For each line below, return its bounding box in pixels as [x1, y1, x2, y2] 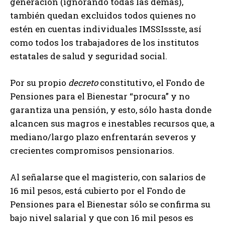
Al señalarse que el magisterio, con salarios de [10, 171, 205, 183]
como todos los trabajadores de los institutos [10, 36, 199, 48]
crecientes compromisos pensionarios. [10, 144, 174, 156]
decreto [68, 76, 100, 88]
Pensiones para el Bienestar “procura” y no [10, 90, 190, 102]
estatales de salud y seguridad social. [10, 50, 167, 62]
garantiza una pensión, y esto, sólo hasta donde [10, 103, 211, 116]
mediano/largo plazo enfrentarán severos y [10, 131, 196, 143]
